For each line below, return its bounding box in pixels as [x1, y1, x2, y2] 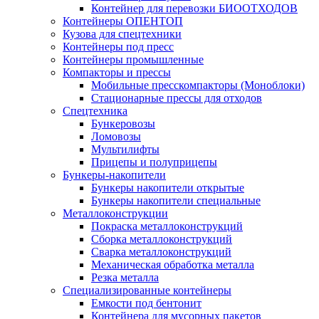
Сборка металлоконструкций [91, 233, 232, 246]
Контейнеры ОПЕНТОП [63, 15, 183, 28]
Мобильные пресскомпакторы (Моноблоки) [91, 79, 305, 92]
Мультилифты [91, 143, 159, 156]
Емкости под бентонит [91, 297, 202, 310]
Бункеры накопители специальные [91, 194, 261, 207]
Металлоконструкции [63, 207, 168, 220]
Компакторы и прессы [63, 66, 171, 79]
